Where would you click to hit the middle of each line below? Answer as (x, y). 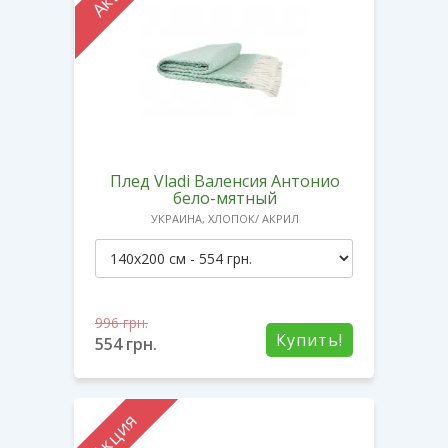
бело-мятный (225, 197)
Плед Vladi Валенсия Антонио (225, 180)
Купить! (309, 339)
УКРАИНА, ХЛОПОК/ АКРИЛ (225, 218)
